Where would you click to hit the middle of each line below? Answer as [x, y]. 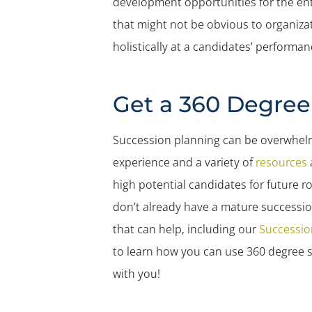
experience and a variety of [182, 162]
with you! [136, 274]
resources [280, 162]
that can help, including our [186, 229]
